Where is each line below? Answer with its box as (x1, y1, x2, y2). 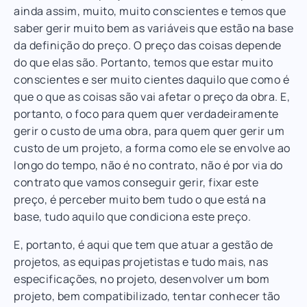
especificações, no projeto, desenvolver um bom (14, 271, 269, 286)
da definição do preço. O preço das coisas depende (14, 37, 282, 53)
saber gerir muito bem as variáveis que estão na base (14, 20, 293, 36)
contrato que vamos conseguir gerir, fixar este (14, 174, 258, 190)
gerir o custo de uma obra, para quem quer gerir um (14, 123, 284, 138)
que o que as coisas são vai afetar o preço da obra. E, (14, 88, 290, 104)
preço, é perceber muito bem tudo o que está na (14, 191, 266, 207)
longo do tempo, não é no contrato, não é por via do (14, 157, 283, 173)
